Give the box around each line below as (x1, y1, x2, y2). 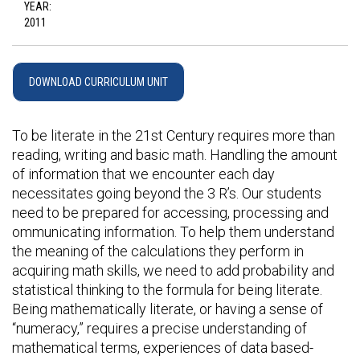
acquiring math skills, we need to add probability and (12, 262, 334, 279)
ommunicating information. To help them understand (12, 223, 334, 240)
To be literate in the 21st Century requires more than (12, 127, 335, 144)
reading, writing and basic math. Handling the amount (12, 146, 337, 163)
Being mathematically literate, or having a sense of (12, 301, 323, 317)
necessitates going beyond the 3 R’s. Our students (12, 185, 321, 202)
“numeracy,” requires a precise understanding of (12, 320, 307, 337)
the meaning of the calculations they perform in (12, 243, 304, 260)
